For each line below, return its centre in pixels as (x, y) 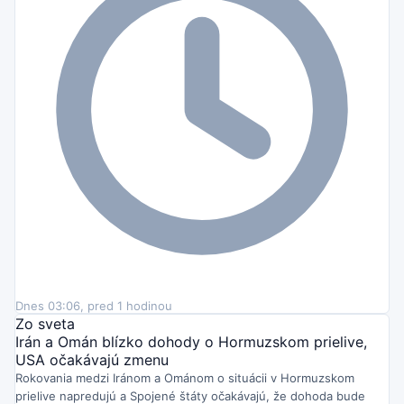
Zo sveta (45, 323)
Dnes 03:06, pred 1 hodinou (94, 305)
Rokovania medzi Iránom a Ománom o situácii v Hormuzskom (185, 377)
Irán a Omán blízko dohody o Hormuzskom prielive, (191, 341)
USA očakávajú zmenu (92, 359)
